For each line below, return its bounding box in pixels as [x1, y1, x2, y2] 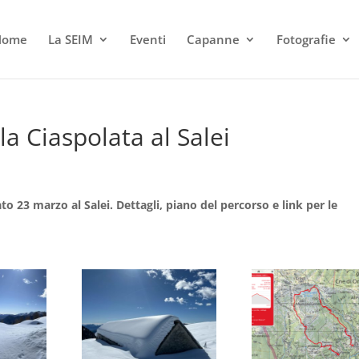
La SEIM [48, 31, 94, 47]
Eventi [130, 31, 167, 47]
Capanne [187, 31, 240, 47]
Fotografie [276, 31, 337, 47]
